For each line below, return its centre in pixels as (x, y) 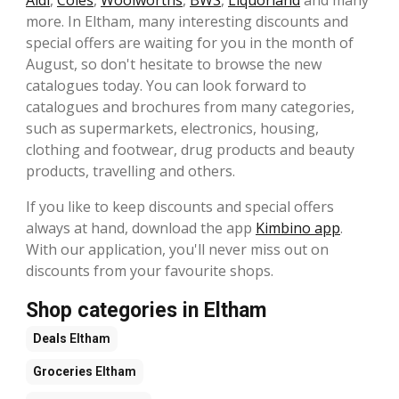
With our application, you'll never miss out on (177, 249)
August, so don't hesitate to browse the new (174, 64)
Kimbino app (298, 228)
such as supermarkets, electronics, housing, (172, 128)
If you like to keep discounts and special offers (180, 206)
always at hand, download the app (141, 228)
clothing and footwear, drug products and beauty (190, 149)
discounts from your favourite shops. (150, 270)
